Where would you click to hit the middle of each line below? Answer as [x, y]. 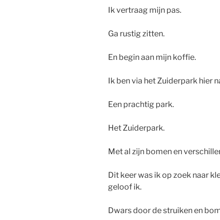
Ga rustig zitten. [136, 34]
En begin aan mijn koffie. [152, 57]
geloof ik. [125, 187]
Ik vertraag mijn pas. [145, 10]
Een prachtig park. [141, 105]
